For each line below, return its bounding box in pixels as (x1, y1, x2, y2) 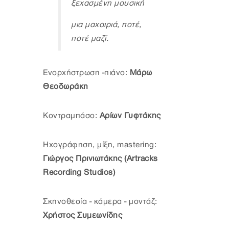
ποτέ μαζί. (71, 34, 108, 43)
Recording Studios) (43, 168, 115, 177)
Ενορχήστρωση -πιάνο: (43, 68, 127, 78)
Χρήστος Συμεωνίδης (43, 211, 122, 220)
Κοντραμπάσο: (43, 111, 100, 121)
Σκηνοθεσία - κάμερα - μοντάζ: (43, 197, 157, 207)
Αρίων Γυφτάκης (99, 111, 161, 121)
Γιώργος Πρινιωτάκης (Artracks (43, 154, 158, 164)
